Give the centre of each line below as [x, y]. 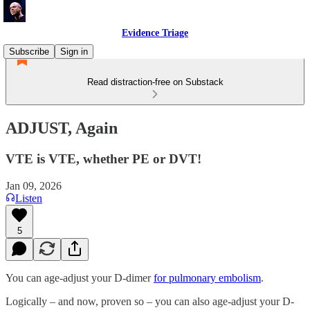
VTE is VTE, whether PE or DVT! [103, 158]
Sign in [74, 52]
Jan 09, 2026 [34, 185]
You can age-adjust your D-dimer [80, 277]
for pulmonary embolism [207, 277]
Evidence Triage [155, 33]
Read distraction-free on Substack [155, 82]
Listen [29, 198]
